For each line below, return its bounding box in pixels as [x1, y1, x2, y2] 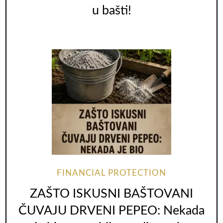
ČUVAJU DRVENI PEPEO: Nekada [18, 204, 205, 217]
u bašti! [92, 4, 131, 17]
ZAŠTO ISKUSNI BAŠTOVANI [30, 187, 193, 200]
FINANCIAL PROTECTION [57, 169, 166, 177]
